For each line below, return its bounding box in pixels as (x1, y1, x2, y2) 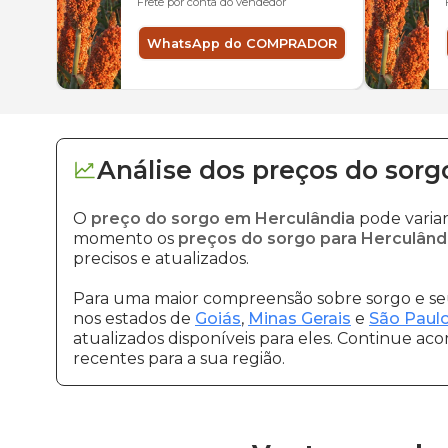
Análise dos (97, 155, 245, 185)
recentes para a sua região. (73, 349, 285, 368)
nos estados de (73, 309, 195, 328)
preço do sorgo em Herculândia (91, 209, 355, 228)
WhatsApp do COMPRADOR (147, 35, 337, 51)
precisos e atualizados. (73, 249, 249, 268)
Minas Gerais (248, 309, 351, 328)
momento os (73, 229, 178, 248)
